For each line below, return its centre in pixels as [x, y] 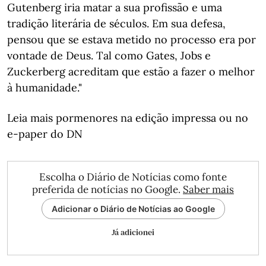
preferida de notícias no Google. [107, 189]
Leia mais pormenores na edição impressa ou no [128, 118]
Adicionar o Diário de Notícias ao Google [133, 209]
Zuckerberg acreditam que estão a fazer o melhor [131, 72]
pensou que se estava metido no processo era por [132, 39]
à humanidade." [45, 88]
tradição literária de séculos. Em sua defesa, [116, 23]
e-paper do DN [45, 134]
